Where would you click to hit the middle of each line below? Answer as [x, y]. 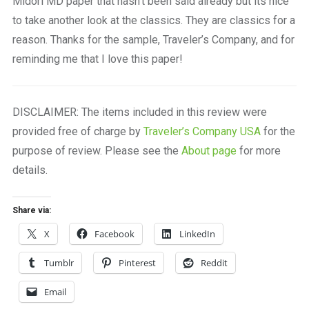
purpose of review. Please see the [97, 150]
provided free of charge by [78, 131]
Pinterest [137, 262]
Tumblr [59, 262]
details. [30, 170]
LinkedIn [197, 233]
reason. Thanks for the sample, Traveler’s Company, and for [153, 39]
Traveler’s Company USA [202, 131]
